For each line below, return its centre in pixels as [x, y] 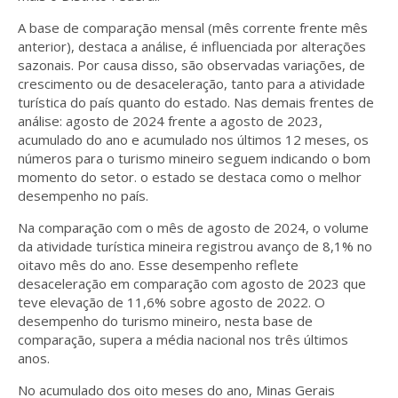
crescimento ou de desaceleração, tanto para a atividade [191, 83]
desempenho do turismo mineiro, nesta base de [165, 320]
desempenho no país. [83, 195]
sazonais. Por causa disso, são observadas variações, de [191, 64]
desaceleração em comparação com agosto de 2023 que [192, 283]
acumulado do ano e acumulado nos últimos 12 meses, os [193, 139]
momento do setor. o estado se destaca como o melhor [190, 176]
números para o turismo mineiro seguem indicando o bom [194, 158]
